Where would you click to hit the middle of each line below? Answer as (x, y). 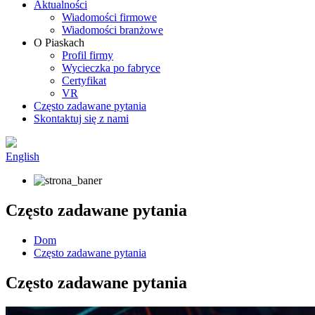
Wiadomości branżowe (112, 30)
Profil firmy (88, 55)
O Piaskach (59, 43)
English (22, 156)
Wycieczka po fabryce (111, 68)
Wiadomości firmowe (109, 17)
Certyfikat (84, 81)
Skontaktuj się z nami (81, 118)
